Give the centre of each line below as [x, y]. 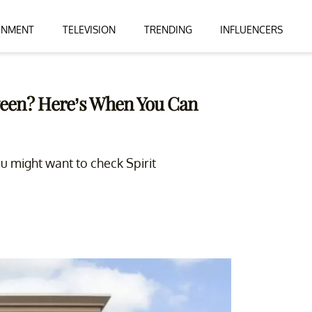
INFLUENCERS [252, 29]
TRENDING [168, 29]
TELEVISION [89, 29]
